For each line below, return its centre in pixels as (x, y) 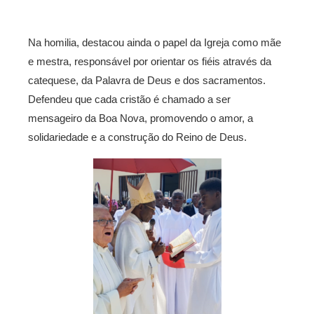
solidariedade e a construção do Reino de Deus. (137, 137)
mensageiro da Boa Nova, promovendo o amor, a (141, 118)
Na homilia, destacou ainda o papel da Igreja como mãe (155, 43)
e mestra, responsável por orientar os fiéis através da (150, 62)
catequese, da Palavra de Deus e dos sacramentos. (147, 81)
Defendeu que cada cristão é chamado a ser (129, 100)
